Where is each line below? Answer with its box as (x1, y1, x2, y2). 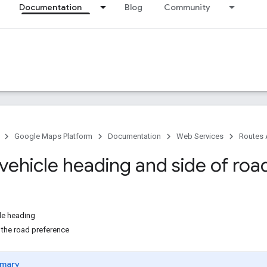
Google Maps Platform (14, 132, 92, 141)
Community (164, 2, 210, 13)
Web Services (176, 132, 223, 141)
